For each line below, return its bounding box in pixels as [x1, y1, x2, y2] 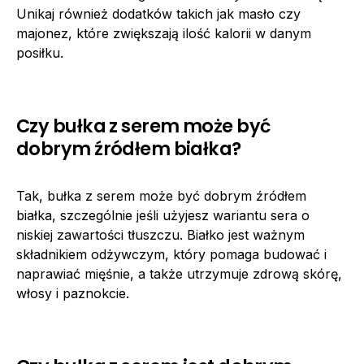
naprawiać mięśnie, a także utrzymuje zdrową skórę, [16, 265, 342, 282]
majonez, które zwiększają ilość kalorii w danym [16, 24, 311, 41]
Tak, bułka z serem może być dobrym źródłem [16, 187, 306, 204]
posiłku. [16, 44, 63, 61]
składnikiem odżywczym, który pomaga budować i [16, 245, 327, 262]
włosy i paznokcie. [16, 284, 129, 301]
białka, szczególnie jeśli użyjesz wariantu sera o [16, 206, 310, 223]
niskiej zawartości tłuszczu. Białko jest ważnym [16, 226, 305, 243]
